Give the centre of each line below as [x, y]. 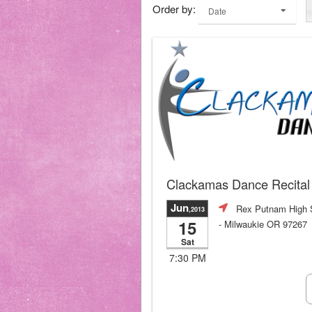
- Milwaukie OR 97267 [263, 224]
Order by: [174, 9]
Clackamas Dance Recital [238, 184]
